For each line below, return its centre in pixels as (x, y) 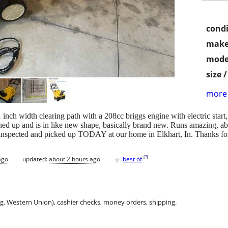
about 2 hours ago (75, 159)
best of (132, 159)
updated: (36, 159)
